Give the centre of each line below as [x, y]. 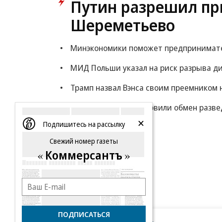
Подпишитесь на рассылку [84, 124]
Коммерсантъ [84, 155]
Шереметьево [123, 25]
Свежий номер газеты [84, 141]
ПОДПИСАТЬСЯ [84, 214]
